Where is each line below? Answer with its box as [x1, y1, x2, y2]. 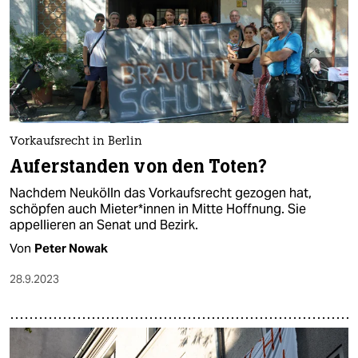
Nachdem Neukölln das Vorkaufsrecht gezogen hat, [10, 184, 312, 201]
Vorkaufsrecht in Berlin [10, 135, 142, 148]
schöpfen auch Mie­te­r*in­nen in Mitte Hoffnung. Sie [10, 200, 306, 217]
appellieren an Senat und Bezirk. [10, 216, 198, 233]
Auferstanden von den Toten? [10, 154, 268, 178]
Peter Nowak [34, 240, 108, 256]
